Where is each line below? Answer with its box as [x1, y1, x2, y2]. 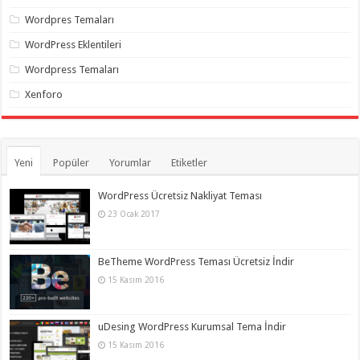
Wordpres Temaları [25, 14, 115, 27]
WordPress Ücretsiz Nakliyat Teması [98, 190, 263, 202]
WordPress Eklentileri [25, 39, 122, 51]
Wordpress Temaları [25, 63, 120, 76]
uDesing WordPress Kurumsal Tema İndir [98, 320, 287, 333]
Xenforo [25, 88, 63, 101]
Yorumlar [109, 157, 152, 170]
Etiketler [171, 157, 208, 170]
